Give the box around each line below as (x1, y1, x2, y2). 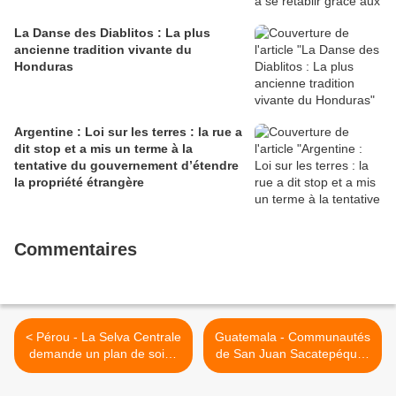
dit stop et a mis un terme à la (14, 141, 193, 156)
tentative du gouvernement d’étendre (14, 158, 239, 173)
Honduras (14, 59, 73, 74)
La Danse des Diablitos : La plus (14, 26, 210, 41)
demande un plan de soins (29, 346, 178, 362)
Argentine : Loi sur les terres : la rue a (14, 125, 242, 140)
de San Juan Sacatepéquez (215, 346, 370, 362)
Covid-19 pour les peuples (30, 363, 177, 378)
